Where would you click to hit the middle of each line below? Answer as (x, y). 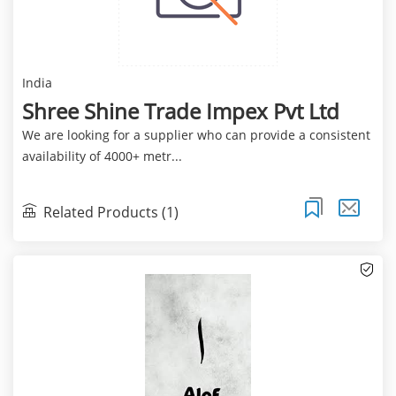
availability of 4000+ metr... (102, 156)
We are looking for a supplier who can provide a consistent (196, 135)
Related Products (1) (110, 212)
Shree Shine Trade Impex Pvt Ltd (180, 111)
